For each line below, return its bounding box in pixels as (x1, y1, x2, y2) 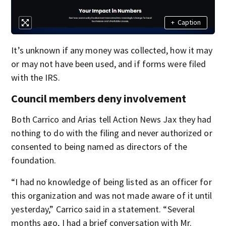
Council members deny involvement (11, 91, 187, 105)
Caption (177, 18, 201, 27)
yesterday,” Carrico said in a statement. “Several (11, 203, 195, 215)
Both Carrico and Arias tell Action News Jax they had (11, 113, 212, 125)
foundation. (11, 154, 56, 166)
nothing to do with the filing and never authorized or (11, 127, 212, 139)
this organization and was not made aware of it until (11, 189, 212, 201)
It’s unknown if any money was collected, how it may (11, 44, 213, 56)
